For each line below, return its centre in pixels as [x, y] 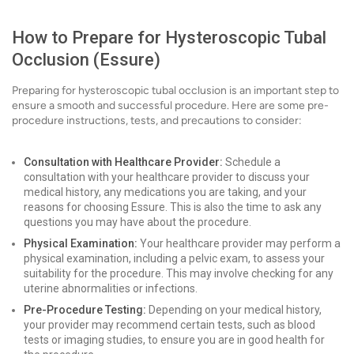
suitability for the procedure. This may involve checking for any [179, 273]
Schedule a [252, 162]
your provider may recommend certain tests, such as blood [169, 325]
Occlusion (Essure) [86, 60]
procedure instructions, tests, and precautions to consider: [157, 121]
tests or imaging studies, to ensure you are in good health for [174, 340]
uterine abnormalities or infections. [111, 288]
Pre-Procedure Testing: [85, 310]
